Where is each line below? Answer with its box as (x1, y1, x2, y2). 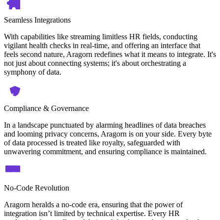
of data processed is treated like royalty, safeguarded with (4, 138, 180, 147)
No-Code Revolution (4, 183, 69, 192)
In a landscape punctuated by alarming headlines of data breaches (4, 120, 206, 129)
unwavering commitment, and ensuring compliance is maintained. (4, 147, 207, 156)
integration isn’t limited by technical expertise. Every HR (4, 209, 180, 218)
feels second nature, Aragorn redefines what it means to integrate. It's (4, 50, 216, 58)
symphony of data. (4, 67, 61, 76)
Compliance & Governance (4, 104, 89, 112)
